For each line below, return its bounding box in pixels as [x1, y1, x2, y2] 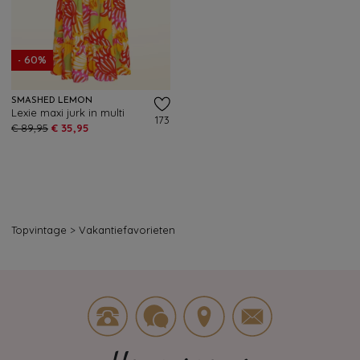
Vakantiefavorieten [79, 223, 175, 236]
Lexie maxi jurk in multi [11, 106, 125, 119]
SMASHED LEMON [11, 96, 92, 105]
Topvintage [11, 223, 67, 236]
